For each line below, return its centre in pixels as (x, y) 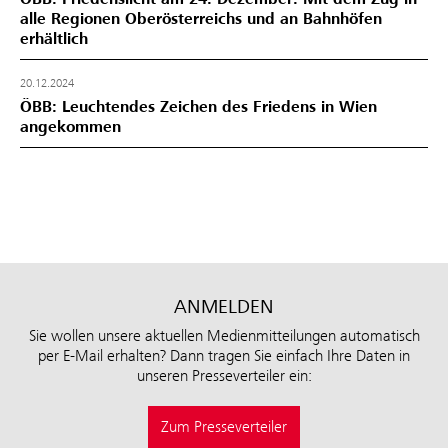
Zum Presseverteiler (224, 426)
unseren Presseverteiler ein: (224, 375)
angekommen (70, 126)
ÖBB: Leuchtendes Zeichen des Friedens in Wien (198, 106)
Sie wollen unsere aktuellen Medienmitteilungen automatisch (224, 335)
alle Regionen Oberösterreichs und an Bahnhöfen (201, 18)
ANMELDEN (224, 306)
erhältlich (54, 38)
